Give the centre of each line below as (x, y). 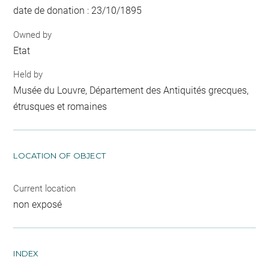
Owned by (33, 35)
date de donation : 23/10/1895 (78, 11)
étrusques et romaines (60, 107)
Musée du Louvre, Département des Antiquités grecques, (131, 90)
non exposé (38, 204)
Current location (45, 189)
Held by (28, 74)
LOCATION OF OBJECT (60, 156)
